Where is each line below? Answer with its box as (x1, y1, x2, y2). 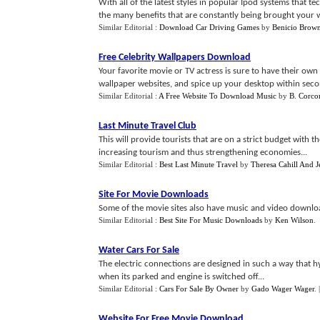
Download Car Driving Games (159, 23, 259, 31)
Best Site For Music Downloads (159, 216, 262, 224)
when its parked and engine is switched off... (99, 272, 264, 281)
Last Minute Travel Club (99, 121, 196, 131)
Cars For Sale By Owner (159, 284, 239, 293)
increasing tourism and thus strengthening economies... (99, 148, 307, 157)
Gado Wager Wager (251, 284, 314, 293)
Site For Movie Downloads (99, 189, 209, 200)
